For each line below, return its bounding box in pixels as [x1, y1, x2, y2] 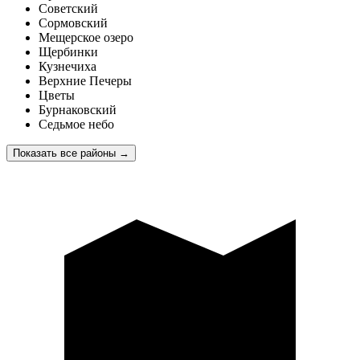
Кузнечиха [39, 59, 96, 74]
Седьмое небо [39, 117, 114, 132]
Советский [39, 2, 98, 16]
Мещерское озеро [39, 31, 133, 45]
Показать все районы [13, 147, 116, 160]
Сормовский [39, 16, 108, 31]
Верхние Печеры [39, 74, 132, 88]
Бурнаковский [39, 103, 117, 117]
